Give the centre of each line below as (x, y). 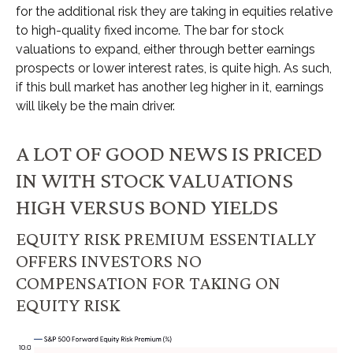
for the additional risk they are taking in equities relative (174, 12)
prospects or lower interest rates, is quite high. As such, (174, 69)
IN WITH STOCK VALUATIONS (154, 180)
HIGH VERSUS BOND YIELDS (147, 207)
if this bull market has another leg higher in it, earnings (170, 87)
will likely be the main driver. (95, 106)
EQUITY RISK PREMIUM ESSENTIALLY (166, 239)
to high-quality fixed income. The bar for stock (150, 31)
